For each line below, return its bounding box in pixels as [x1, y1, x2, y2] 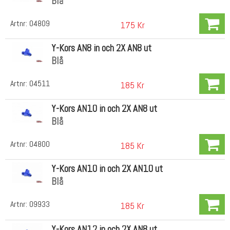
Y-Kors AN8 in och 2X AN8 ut [51, 42, 151, 55]
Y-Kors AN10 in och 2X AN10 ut [51, 162, 163, 176]
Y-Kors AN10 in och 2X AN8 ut [51, 102, 157, 115]
